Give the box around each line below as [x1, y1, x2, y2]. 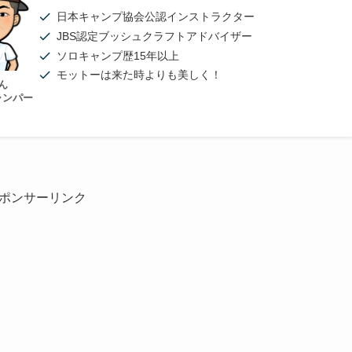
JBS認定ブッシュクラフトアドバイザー [56, 30, 252, 42]
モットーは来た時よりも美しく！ [56, 68, 222, 82]
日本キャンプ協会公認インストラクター [56, 10, 255, 24]
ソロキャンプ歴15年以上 [56, 49, 179, 62]
